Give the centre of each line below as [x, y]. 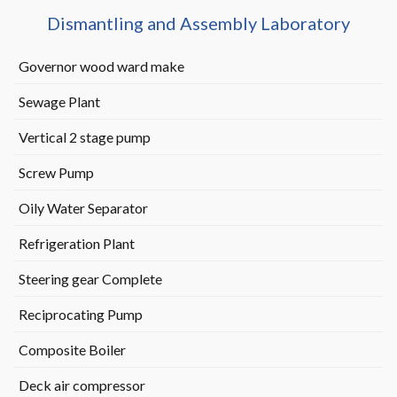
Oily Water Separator [83, 208]
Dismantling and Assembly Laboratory [198, 23]
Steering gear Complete [90, 279]
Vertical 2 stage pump [84, 137]
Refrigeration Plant [76, 243]
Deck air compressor [82, 385]
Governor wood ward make [101, 66]
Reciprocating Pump [80, 314]
